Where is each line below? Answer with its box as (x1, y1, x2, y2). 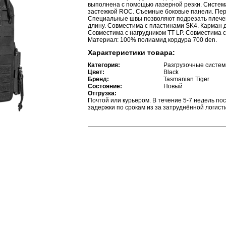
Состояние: (88, 82, 122, 90)
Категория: (88, 61, 120, 69)
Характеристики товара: (88, 48, 175, 56)
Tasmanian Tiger (163, 75, 209, 83)
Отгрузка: (88, 89, 117, 97)
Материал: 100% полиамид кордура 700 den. (88, 36, 217, 43)
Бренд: (88, 75, 109, 83)
